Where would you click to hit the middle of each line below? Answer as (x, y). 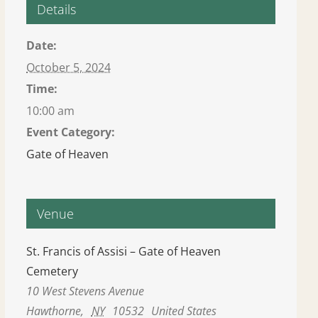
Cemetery (53, 271)
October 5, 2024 (69, 67)
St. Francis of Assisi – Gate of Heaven (124, 251)
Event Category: (71, 132)
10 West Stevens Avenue (86, 291)
